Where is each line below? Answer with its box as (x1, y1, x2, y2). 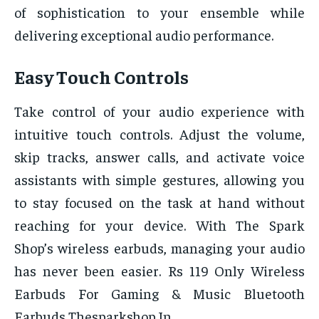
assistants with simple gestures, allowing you (14, 170, 305, 189)
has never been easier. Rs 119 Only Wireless (14, 261, 305, 280)
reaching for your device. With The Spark (14, 216, 305, 234)
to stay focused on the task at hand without (14, 193, 305, 211)
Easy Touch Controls (14, 65, 189, 89)
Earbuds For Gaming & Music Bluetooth (14, 284, 305, 303)
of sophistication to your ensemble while (14, 3, 305, 21)
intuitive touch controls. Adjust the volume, (14, 125, 305, 143)
